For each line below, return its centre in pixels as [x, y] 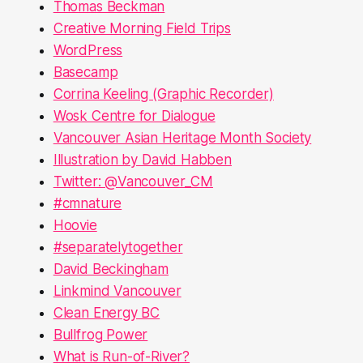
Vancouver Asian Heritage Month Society [182, 137]
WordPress [88, 50]
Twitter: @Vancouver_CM [133, 181]
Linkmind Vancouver [117, 290]
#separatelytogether [118, 247]
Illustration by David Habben [142, 159]
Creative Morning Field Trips [142, 28]
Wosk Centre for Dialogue [134, 115]
